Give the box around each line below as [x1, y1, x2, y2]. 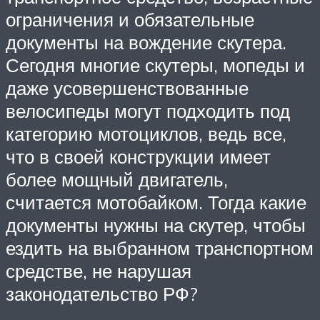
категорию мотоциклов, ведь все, [6, 122, 286, 146]
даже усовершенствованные [6, 76, 249, 100]
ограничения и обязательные [6, 8, 254, 31]
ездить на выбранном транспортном [6, 236, 314, 260]
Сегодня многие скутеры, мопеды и [6, 54, 305, 77]
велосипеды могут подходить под [6, 99, 290, 123]
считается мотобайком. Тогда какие [6, 191, 306, 214]
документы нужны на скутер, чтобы [6, 214, 306, 237]
